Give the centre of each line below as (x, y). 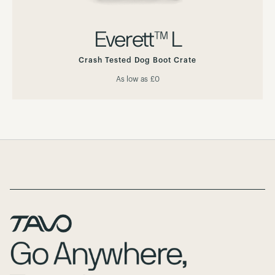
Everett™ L (137, 40)
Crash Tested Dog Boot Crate (137, 60)
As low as (132, 79)
